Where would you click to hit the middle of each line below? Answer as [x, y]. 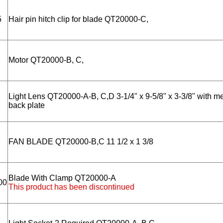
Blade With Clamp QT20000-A [62, 178]
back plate [27, 106]
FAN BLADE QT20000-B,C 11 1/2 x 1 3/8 [81, 142]
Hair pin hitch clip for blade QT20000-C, [78, 19]
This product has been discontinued [71, 187]
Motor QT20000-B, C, [46, 60]
